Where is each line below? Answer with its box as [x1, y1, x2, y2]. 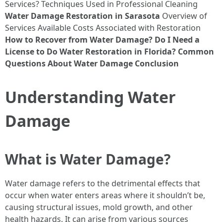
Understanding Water [5, 86, 176, 108]
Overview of [160, 10, 207, 21]
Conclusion [135, 58, 179, 69]
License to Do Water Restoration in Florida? [5, 46, 176, 57]
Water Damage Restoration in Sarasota [5, 10, 160, 21]
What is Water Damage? [5, 150, 170, 168]
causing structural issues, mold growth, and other [5, 202, 193, 213]
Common [178, 46, 214, 57]
